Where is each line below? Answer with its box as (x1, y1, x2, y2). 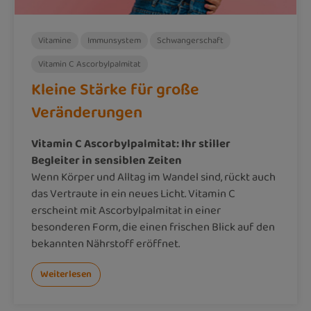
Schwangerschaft (157, 33, 224, 47)
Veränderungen (31, 100, 142, 125)
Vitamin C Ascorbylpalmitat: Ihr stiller (31, 135, 230, 153)
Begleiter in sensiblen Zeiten (31, 151, 182, 169)
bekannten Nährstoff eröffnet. (31, 235, 180, 253)
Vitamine (38, 33, 72, 47)
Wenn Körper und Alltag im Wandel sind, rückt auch (31, 168, 276, 186)
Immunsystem (87, 33, 141, 47)
